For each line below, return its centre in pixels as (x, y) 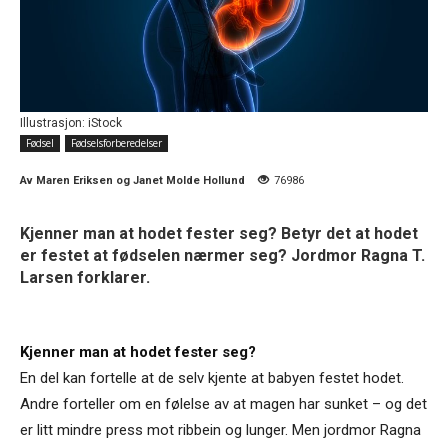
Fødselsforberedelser (116, 142)
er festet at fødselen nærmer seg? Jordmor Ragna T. (222, 255)
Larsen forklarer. (85, 277)
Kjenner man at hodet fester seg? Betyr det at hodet (219, 233)
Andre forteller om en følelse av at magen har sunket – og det (223, 403)
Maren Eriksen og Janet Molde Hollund (140, 180)
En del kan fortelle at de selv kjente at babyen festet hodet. (212, 377)
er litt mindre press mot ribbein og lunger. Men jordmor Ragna (220, 429)
